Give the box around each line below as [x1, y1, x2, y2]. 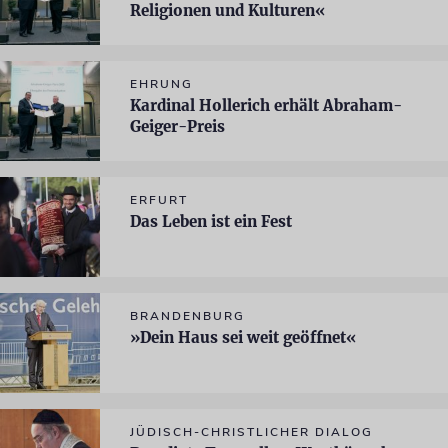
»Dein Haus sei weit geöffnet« [130, 328, 356, 347]
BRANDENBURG [130, 308, 245, 324]
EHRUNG [130, 76, 193, 92]
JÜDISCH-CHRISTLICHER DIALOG [130, 424, 373, 440]
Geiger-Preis [130, 117, 225, 136]
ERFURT [130, 192, 188, 208]
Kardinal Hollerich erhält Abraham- [130, 96, 402, 115]
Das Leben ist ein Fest [130, 212, 292, 231]
